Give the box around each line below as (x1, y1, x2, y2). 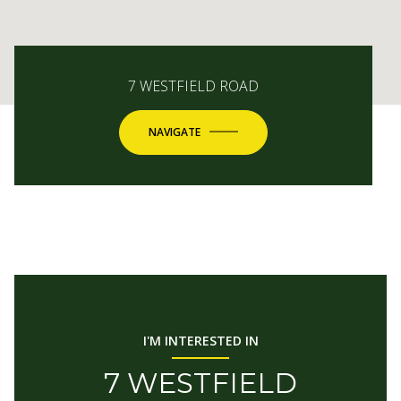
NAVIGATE (149, 124, 200, 140)
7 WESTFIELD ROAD (128, 75, 259, 96)
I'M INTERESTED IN (142, 331, 259, 349)
